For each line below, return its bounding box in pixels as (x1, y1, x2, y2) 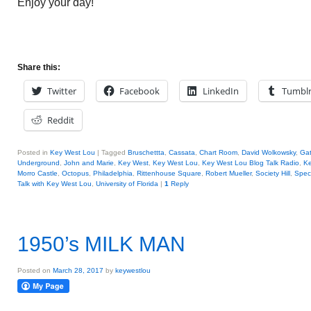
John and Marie (64, 159, 114, 167)
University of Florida (96, 180, 158, 187)
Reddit (47, 114, 74, 126)
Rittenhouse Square (137, 169, 201, 177)
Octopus (62, 169, 89, 177)
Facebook (119, 85, 160, 97)
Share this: (17, 62, 60, 72)
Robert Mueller (205, 169, 251, 177)
